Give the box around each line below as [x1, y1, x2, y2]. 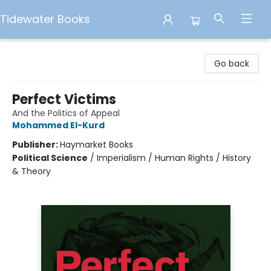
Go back [214, 57, 249, 70]
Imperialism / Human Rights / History [97, 152, 251, 164]
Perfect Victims [12, 90, 116, 109]
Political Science [12, 152, 88, 164]
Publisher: [12, 139, 60, 151]
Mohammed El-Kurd [12, 119, 105, 131]
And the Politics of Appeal [12, 107, 120, 119]
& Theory [12, 165, 51, 177]
